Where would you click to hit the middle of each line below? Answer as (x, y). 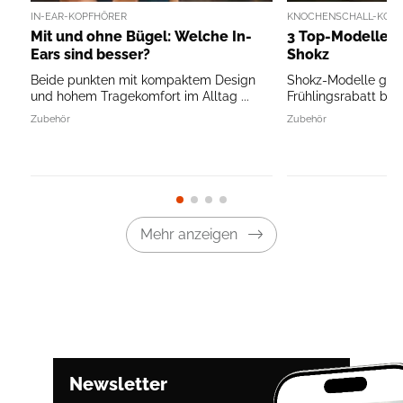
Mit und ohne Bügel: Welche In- (141, 36)
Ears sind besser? (90, 54)
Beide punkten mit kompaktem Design (143, 80)
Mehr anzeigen (189, 234)
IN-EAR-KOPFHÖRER (79, 17)
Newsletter (119, 384)
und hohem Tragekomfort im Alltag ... (140, 96)
